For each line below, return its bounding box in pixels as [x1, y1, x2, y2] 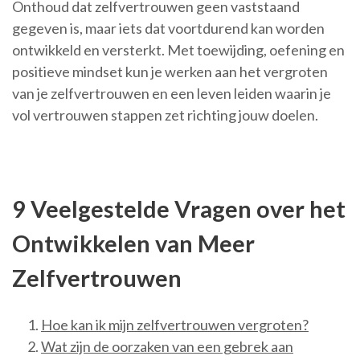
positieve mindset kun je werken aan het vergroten [12, 63, 328, 81]
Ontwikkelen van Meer [12, 229, 255, 258]
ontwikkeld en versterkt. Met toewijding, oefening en [12, 41, 345, 59]
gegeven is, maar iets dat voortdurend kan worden [12, 19, 325, 38]
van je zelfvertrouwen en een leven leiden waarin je [12, 84, 331, 103]
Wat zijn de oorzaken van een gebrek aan [41, 337, 293, 356]
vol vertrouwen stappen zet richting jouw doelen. [12, 106, 318, 125]
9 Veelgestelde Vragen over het [12, 194, 346, 223]
